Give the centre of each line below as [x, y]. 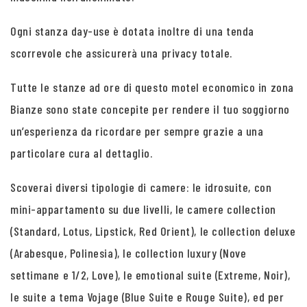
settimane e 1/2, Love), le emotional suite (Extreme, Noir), [150, 275]
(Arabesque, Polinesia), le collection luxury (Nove [128, 253]
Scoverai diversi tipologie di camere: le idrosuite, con [141, 187]
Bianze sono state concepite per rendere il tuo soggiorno [150, 109]
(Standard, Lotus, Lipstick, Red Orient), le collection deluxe [153, 231]
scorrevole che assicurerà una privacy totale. [121, 53]
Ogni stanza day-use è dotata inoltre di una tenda [132, 31]
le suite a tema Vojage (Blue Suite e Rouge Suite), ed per [147, 297]
